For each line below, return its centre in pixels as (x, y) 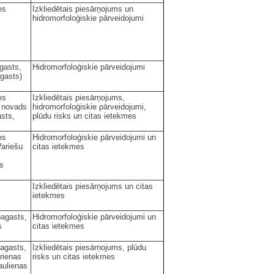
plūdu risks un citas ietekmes (84, 116)
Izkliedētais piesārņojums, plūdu (89, 247)
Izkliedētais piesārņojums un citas (93, 186)
